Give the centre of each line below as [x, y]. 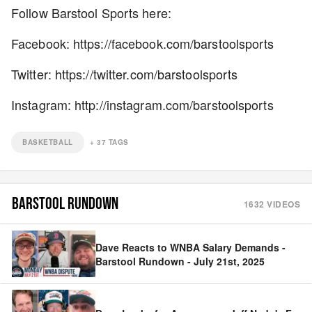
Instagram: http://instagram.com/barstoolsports [142, 104]
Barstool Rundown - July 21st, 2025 [180, 261]
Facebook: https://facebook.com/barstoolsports [145, 43]
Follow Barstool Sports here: [93, 13]
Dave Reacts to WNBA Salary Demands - [190, 247]
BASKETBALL [48, 142]
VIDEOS [282, 204]
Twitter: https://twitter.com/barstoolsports [126, 74]
